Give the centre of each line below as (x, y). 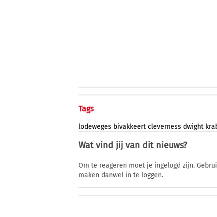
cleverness (164, 127)
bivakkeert (130, 127)
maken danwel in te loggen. (121, 175)
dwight (193, 127)
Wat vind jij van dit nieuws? (133, 146)
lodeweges (95, 127)
